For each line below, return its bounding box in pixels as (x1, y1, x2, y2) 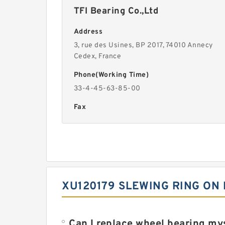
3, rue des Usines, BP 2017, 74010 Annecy (73, 41, 213, 50)
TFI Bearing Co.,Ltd (73, 6, 159, 17)
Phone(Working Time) (73, 71, 149, 79)
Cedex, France (73, 52, 122, 61)
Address (73, 28, 103, 36)
